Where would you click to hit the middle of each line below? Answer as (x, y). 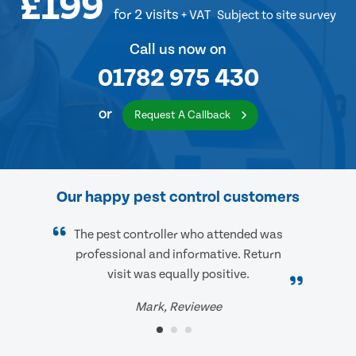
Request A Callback (183, 116)
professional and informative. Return (178, 255)
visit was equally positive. (178, 275)
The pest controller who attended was (178, 235)
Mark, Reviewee (178, 307)
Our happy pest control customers (178, 197)
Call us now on (178, 50)
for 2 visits (146, 15)
